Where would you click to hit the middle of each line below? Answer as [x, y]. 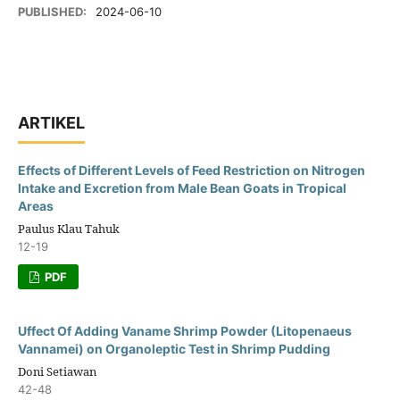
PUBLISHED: [54, 12]
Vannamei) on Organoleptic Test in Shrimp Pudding [174, 349]
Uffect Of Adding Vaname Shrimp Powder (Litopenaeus [185, 331]
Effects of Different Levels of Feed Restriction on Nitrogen [192, 170]
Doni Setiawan [57, 371]
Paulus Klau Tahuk [69, 229]
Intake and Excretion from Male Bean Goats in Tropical [182, 188]
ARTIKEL [51, 123]
